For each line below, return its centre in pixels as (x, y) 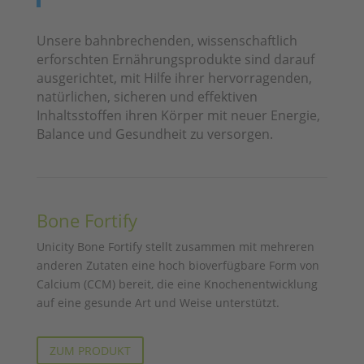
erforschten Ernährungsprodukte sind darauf (175, 59)
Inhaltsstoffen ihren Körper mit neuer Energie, (178, 115)
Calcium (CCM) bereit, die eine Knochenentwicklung (177, 284)
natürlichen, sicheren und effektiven (147, 96)
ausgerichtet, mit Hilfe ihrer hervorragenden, (174, 78)
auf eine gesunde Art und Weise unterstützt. (158, 302)
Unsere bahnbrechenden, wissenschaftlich (167, 40)
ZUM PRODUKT (90, 350)
